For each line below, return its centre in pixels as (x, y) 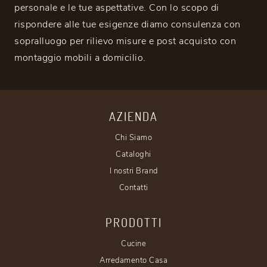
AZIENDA (133, 117)
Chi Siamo (133, 138)
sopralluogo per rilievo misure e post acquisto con (125, 41)
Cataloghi (133, 155)
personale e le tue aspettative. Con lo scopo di (117, 8)
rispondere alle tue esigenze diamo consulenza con (128, 25)
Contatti (133, 188)
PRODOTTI (133, 223)
